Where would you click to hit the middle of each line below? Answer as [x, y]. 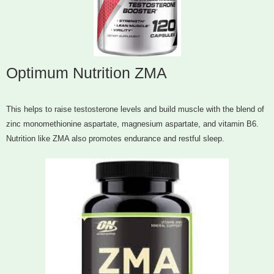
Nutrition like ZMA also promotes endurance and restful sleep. [115, 139]
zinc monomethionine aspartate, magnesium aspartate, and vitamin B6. [132, 124]
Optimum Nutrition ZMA [87, 73]
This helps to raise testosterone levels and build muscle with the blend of [135, 109]
